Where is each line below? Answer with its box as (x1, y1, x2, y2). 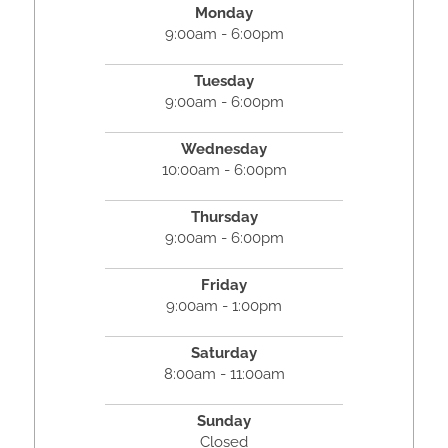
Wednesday (181, 140, 267, 159)
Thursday (190, 208, 258, 227)
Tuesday (194, 72, 254, 91)
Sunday (197, 412, 251, 431)
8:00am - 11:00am (163, 365, 285, 384)
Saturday (191, 344, 257, 363)
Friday (201, 276, 247, 295)
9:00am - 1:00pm (166, 297, 282, 316)
